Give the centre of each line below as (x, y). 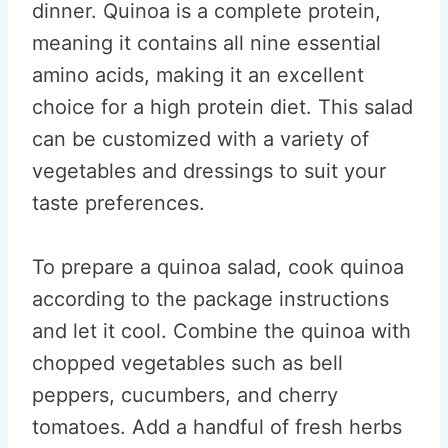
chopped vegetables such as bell (187, 363)
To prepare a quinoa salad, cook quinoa (218, 267)
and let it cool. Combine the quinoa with (221, 331)
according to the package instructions (210, 299)
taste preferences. (118, 203)
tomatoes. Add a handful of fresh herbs (217, 427)
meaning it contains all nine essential (206, 43)
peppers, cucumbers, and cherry (185, 395)
